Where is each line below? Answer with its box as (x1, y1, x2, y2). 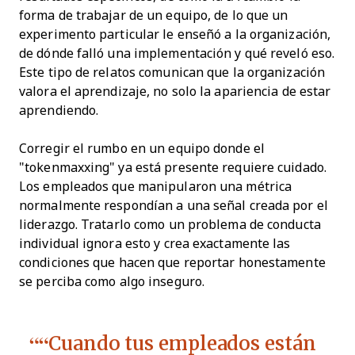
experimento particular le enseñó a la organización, (19, 27, 331, 41)
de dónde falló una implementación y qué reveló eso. (19, 46, 335, 60)
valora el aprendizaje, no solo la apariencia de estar (19, 84, 331, 98)
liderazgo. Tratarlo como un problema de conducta (19, 217, 321, 231)
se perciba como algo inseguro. (19, 274, 204, 288)
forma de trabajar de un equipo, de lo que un (19, 8, 288, 22)
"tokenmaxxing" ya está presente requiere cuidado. (19, 160, 326, 174)
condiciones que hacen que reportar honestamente (19, 255, 326, 269)
